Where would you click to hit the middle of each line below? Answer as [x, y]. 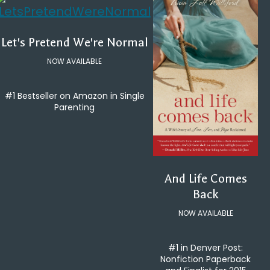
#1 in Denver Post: [206, 247]
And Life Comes [206, 178]
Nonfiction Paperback [206, 259]
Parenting [75, 108]
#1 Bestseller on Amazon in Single [74, 96]
